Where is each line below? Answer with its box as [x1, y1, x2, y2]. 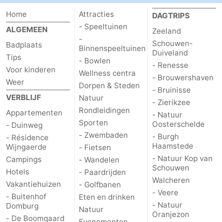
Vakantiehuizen [6, 179, 61, 189]
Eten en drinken [79, 192, 135, 202]
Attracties [79, 9, 114, 19]
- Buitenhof [6, 191, 46, 201]
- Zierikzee [152, 97, 190, 107]
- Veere [152, 187, 178, 197]
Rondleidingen [79, 105, 130, 115]
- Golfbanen [79, 179, 121, 189]
